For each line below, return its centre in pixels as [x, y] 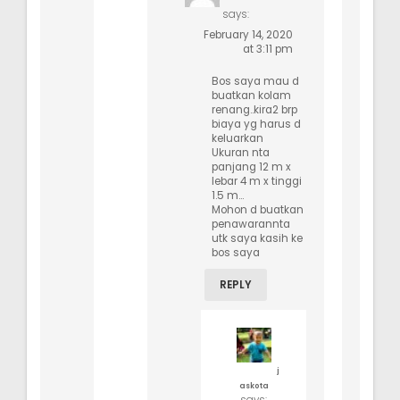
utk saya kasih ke [257, 238]
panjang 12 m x [251, 167]
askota [254, 385]
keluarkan [237, 138]
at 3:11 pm [268, 49]
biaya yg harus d [256, 124]
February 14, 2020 [248, 34]
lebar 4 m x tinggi [257, 181]
